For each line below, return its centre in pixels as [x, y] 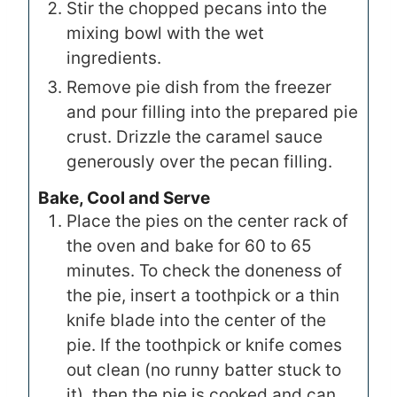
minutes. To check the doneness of [204, 271]
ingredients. [114, 58]
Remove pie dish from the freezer [199, 88]
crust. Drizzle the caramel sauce [195, 137]
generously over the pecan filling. [199, 162]
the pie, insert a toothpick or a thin [203, 296]
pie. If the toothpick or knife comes [204, 346]
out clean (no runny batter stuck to [204, 370]
